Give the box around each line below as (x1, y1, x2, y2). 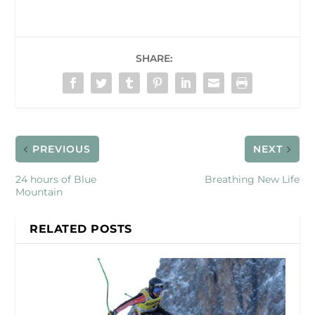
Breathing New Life (204, 173, 300, 186)
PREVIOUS (32, 143, 91, 156)
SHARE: (136, 52, 172, 65)
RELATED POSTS (30, 222, 132, 236)
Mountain (15, 186, 63, 199)
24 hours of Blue (15, 173, 97, 186)
